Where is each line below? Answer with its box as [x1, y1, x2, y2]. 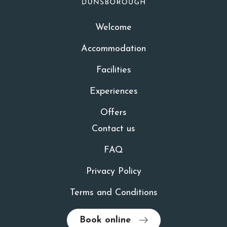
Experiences [89, 87, 138, 96]
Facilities [96, 65, 131, 75]
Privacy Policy [86, 167, 141, 176]
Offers [100, 108, 127, 118]
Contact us [92, 124, 135, 134]
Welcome [95, 23, 132, 32]
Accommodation [81, 44, 146, 54]
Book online [79, 215, 134, 225]
